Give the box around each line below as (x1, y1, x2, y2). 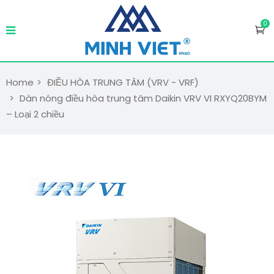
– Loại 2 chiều (6, 108, 64, 120)
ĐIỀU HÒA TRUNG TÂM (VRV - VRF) (47, 76, 199, 89)
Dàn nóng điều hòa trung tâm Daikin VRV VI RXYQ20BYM (20, 92, 267, 105)
